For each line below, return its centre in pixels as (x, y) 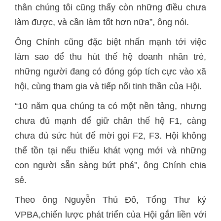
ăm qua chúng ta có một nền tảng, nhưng (121, 106)
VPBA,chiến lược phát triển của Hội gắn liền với (110, 215)
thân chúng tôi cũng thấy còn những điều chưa (110, 7)
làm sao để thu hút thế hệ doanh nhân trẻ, (110, 57)
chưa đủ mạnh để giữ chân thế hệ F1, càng (110, 121)
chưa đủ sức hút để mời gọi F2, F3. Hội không (110, 136)
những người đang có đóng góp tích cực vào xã (110, 72)
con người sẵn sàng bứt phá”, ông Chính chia (110, 165)
